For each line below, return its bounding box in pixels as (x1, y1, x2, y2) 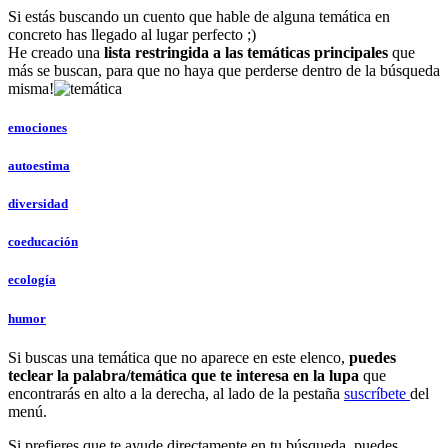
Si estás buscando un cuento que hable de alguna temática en (8, 7, 390, 25)
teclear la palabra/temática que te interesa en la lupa (8, 366, 359, 384)
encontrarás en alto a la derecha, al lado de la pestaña (8, 384, 344, 402)
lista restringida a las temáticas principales (104, 43, 388, 61)
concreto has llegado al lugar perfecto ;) (8, 25, 256, 43)
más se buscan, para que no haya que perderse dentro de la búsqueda (8, 61, 440, 79)
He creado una (8, 43, 104, 61)
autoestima (8, 157, 70, 173)
